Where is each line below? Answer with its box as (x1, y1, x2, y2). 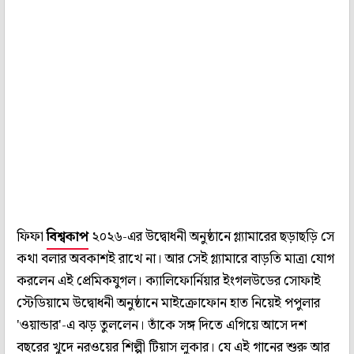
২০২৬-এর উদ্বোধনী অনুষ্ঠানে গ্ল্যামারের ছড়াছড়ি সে (88, 225, 334, 248)
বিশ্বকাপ (47, 225, 88, 248)
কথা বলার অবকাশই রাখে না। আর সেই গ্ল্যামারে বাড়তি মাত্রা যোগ (17, 247, 334, 270)
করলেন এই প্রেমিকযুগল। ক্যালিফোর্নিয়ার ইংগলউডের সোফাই (17, 269, 321, 292)
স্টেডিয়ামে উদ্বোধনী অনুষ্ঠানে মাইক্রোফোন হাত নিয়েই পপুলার (17, 292, 320, 314)
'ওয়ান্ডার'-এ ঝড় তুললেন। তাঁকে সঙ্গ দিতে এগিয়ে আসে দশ (17, 314, 307, 337)
